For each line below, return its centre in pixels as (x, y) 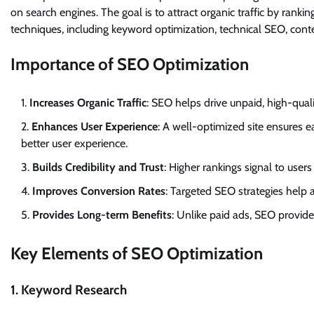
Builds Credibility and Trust (98, 168)
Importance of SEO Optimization (130, 64)
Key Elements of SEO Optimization (137, 254)
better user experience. (74, 144)
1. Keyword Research (69, 289)
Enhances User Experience (95, 127)
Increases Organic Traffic (88, 103)
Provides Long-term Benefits (102, 215)
